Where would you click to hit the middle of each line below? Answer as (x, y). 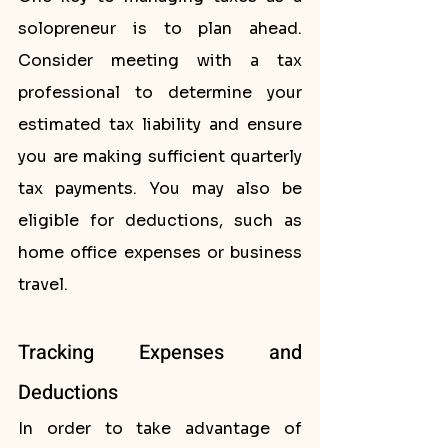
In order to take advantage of (160, 428)
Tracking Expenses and (160, 352)
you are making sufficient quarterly (160, 156)
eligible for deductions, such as (160, 220)
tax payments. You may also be (160, 188)
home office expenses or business (160, 252)
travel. (43, 284)
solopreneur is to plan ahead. (160, 28)
